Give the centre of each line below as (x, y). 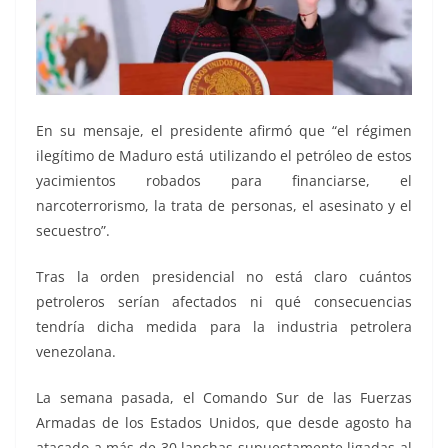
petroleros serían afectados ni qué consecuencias (224, 301)
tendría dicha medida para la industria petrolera (224, 326)
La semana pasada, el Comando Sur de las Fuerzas (224, 397)
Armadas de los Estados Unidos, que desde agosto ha (224, 422)
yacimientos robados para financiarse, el (224, 180)
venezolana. (76, 351)
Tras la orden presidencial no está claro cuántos (224, 276)
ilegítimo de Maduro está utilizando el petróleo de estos (224, 155)
